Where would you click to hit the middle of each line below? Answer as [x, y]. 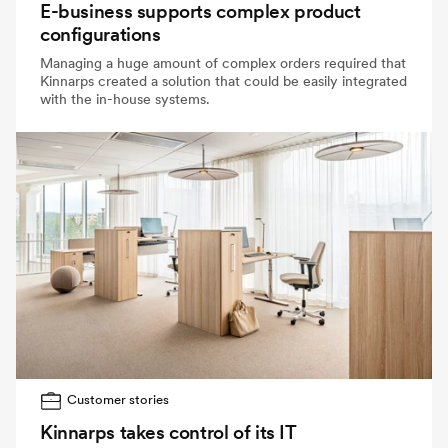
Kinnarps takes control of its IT [168, 432]
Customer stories [118, 400]
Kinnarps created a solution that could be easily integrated [223, 80]
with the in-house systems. [125, 98]
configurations [100, 34]
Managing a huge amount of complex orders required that [223, 62]
